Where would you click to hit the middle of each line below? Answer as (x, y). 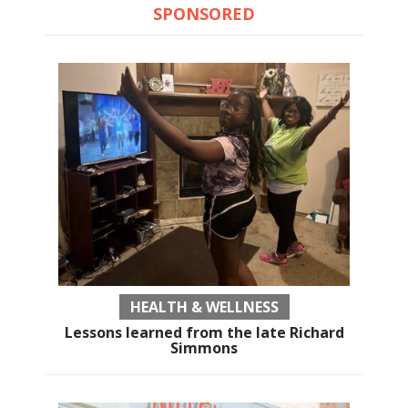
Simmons (204, 348)
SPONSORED (204, 13)
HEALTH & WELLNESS (204, 307)
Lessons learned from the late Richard (204, 333)
